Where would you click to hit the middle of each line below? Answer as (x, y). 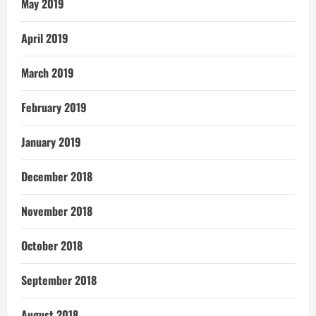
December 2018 (57, 177)
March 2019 (48, 73)
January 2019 (51, 142)
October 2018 (52, 246)
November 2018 (57, 211)
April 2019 (45, 38)
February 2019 (54, 108)
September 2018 (59, 280)
